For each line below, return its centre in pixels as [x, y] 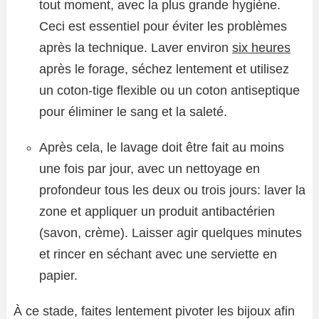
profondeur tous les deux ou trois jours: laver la [172, 190]
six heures [261, 48]
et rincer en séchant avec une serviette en [158, 254]
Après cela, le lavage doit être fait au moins [162, 147]
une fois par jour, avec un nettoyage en [150, 169]
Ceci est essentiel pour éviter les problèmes [163, 26]
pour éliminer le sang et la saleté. [133, 112]
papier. [58, 276]
